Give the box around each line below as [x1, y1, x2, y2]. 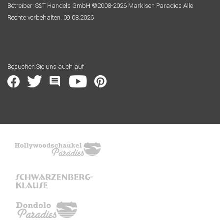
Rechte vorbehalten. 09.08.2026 [7, 13, 94, 22]
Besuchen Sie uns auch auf [7, 62, 84, 71]
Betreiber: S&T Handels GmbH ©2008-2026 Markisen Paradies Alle [7, 1, 193, 10]
